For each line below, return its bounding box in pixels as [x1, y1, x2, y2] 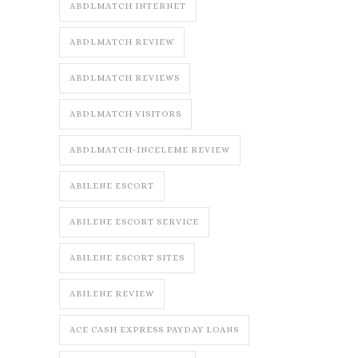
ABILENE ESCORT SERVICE [70, 217, 199, 228]
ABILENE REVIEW [70, 288, 154, 300]
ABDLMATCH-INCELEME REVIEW [70, 145, 230, 156]
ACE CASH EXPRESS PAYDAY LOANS [70, 324, 239, 336]
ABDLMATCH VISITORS [70, 109, 181, 120]
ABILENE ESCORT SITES [70, 253, 185, 264]
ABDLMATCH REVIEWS [70, 73, 180, 84]
